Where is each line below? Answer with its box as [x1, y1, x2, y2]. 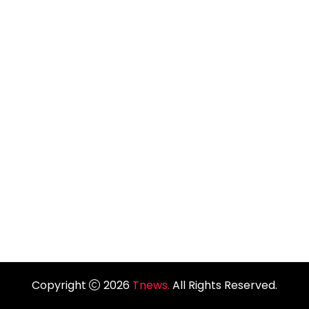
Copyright [32, 277, 89, 293]
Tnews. [132, 277, 172, 293]
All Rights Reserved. [172, 277, 277, 293]
